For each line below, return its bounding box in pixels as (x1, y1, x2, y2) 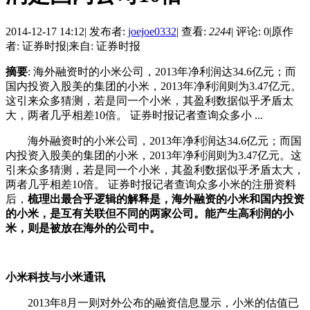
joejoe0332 (128, 26, 176, 38)
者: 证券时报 (6, 40, 66, 53)
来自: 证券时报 (69, 40, 140, 53)
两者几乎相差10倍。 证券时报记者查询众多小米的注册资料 (6, 179, 296, 191)
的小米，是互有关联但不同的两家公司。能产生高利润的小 (6, 208, 293, 220)
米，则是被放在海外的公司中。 (6, 222, 161, 235)
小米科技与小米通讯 (6, 271, 105, 284)
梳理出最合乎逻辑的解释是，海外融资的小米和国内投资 (28, 193, 304, 206)
